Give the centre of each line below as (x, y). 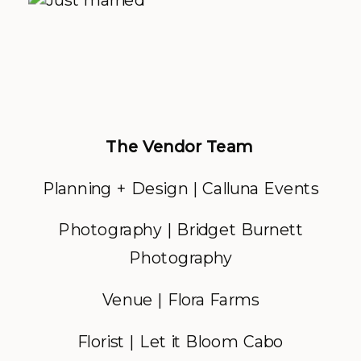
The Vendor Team (180, 147)
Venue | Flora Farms (180, 300)
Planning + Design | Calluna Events (180, 188)
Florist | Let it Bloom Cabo (180, 342)
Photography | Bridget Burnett (180, 230)
